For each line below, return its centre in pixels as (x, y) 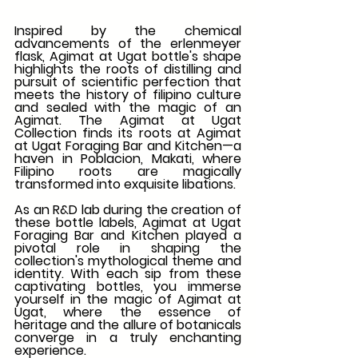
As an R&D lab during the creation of (128, 210)
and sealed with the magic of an (128, 108)
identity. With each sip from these (128, 274)
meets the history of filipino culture (128, 95)
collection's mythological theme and (128, 261)
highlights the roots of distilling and (128, 70)
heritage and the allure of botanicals (128, 325)
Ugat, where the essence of (128, 312)
